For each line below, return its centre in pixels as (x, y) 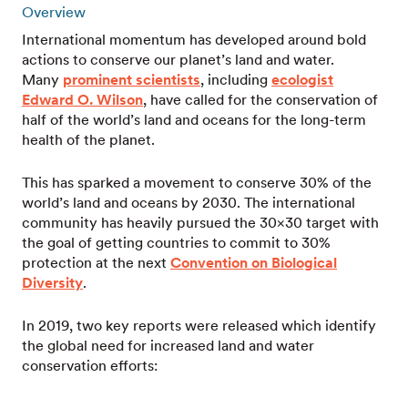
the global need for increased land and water (168, 346)
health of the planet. (88, 140)
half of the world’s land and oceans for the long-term (194, 120)
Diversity (52, 283)
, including (236, 80)
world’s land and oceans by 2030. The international (189, 203)
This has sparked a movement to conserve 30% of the (197, 183)
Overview (54, 12)
